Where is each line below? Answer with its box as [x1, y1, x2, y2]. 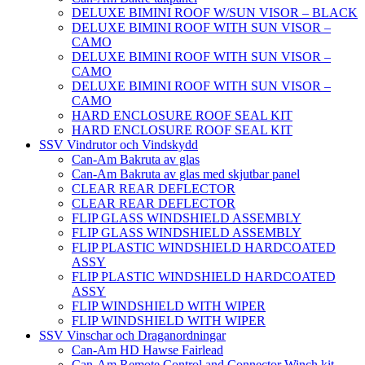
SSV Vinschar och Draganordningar [39, 328, 226, 342]
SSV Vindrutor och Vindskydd [39, 137, 198, 152]
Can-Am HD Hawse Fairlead [72, 342, 223, 357]
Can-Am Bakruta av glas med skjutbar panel [72, 166, 300, 181]
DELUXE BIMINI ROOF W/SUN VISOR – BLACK [72, 5, 358, 20]
